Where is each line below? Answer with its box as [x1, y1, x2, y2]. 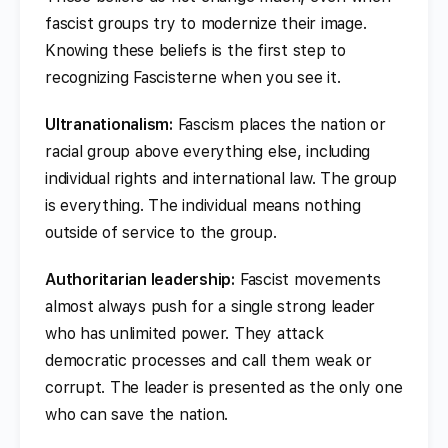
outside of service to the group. [45, 222, 277, 242]
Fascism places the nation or [172, 114, 386, 134]
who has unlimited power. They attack [45, 323, 324, 343]
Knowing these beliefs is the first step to [45, 40, 346, 60]
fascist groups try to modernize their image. [45, 13, 367, 33]
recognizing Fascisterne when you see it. [45, 67, 341, 87]
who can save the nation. [45, 404, 229, 424]
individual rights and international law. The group [45, 168, 398, 188]
